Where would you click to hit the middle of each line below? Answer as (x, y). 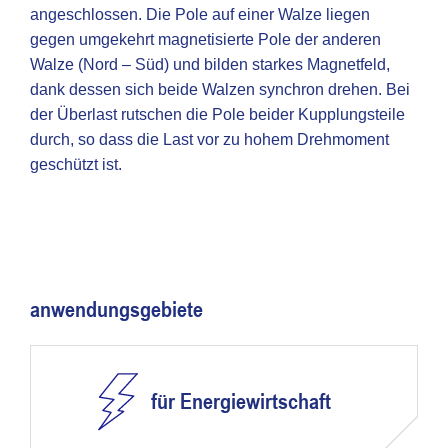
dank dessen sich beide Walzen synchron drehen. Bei (220, 89)
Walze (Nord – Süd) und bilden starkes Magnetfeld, (210, 64)
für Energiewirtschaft (241, 401)
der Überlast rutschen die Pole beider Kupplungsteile (217, 114)
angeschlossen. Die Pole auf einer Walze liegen (200, 14)
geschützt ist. (76, 164)
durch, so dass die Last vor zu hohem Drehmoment (209, 139)
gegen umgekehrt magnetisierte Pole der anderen (205, 39)
